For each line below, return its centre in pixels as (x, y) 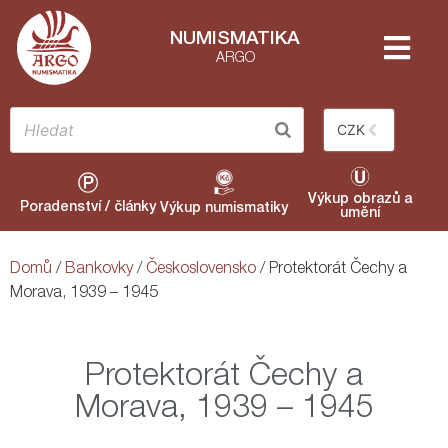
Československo (201, 269)
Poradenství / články (88, 207)
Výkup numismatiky (223, 208)
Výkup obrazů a (359, 199)
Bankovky (99, 269)
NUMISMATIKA (235, 40)
